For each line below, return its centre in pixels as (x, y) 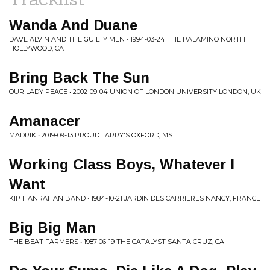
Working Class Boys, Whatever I (122, 164)
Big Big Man (52, 228)
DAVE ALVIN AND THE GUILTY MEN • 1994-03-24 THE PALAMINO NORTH (127, 39)
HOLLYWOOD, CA (36, 48)
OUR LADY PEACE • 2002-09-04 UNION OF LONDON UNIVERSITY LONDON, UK (135, 92)
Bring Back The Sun (79, 77)
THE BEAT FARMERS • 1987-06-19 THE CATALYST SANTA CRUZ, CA (117, 242)
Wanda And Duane (73, 25)
